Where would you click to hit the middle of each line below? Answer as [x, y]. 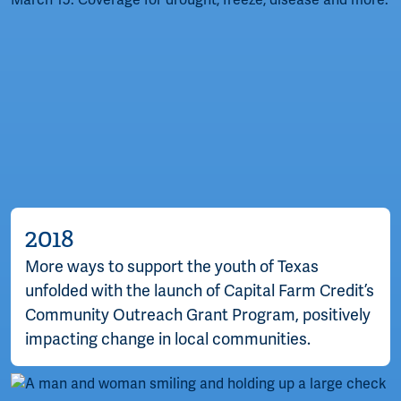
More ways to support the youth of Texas [172, 266]
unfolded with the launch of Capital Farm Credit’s [200, 290]
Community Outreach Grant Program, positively [198, 315]
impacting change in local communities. [168, 339]
